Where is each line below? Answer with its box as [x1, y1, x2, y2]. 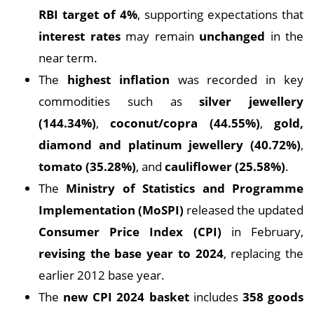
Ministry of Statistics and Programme [66, 179, 304, 197]
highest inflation [67, 71, 170, 88]
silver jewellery [199, 93, 303, 110]
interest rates [39, 27, 121, 45]
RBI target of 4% [39, 6, 137, 23]
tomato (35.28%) [39, 158, 136, 175]
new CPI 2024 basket [63, 288, 189, 306]
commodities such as [39, 93, 200, 110]
